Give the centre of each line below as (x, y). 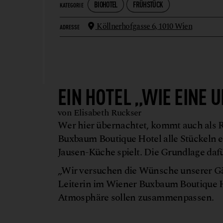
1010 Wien (175, 26)
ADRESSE (70, 27)
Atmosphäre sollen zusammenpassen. (136, 197)
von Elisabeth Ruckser (100, 112)
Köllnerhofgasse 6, (127, 26)
